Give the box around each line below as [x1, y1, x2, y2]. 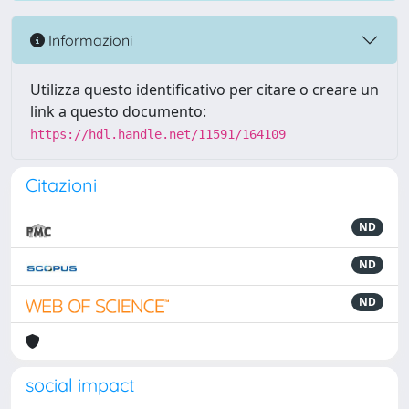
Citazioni [26, 173, 97, 196]
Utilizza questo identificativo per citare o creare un [30, 79, 379, 100]
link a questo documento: [30, 101, 206, 121]
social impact [26, 373, 135, 396]
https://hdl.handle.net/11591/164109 [30, 127, 286, 142]
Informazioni [45, 30, 132, 49]
